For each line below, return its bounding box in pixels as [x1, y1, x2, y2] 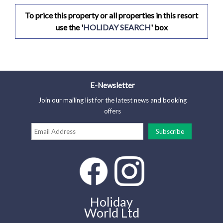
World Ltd [84, 205, 139, 221]
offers [104, 107, 121, 115]
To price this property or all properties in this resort [25, 10, 198, 20]
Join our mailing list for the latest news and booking [38, 96, 187, 105]
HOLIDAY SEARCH [83, 22, 151, 32]
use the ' [55, 22, 83, 32]
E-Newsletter [90, 81, 135, 90]
